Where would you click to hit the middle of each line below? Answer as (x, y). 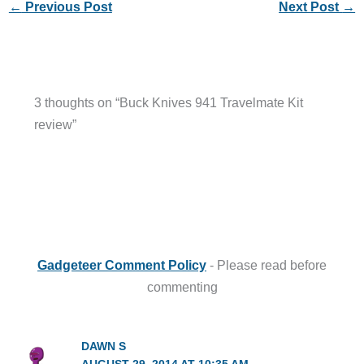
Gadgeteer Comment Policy (122, 265)
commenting (182, 287)
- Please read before (266, 265)
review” (55, 124)
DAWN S (104, 347)
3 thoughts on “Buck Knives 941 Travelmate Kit (168, 102)
